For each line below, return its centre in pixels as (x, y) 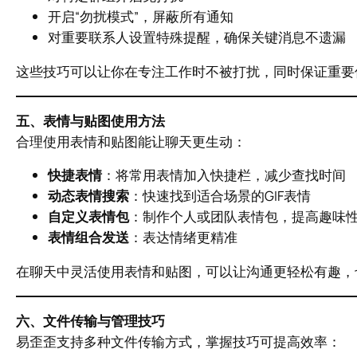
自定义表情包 (88, 217)
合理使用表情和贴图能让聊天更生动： (131, 141)
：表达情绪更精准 (183, 237)
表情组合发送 (88, 237)
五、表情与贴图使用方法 (90, 120)
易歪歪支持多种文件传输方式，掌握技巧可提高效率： (178, 341)
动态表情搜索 (88, 196)
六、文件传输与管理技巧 (90, 320)
